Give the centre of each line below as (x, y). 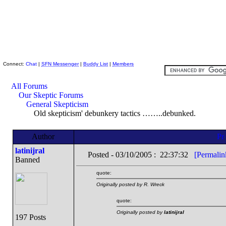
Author (43, 136)
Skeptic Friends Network (63, 54)
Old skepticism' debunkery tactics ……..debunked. (114, 113)
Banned (27, 160)
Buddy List (96, 64)
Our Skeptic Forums (51, 95)
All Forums (29, 86)
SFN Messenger (60, 64)
